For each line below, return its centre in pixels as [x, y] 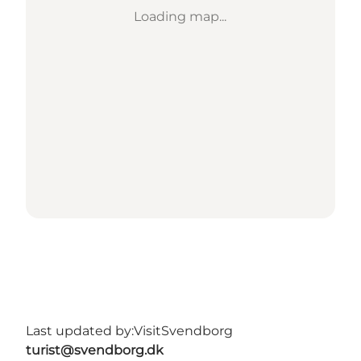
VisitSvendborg [183, 330]
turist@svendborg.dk [95, 350]
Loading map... [180, 16]
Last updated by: [80, 330]
